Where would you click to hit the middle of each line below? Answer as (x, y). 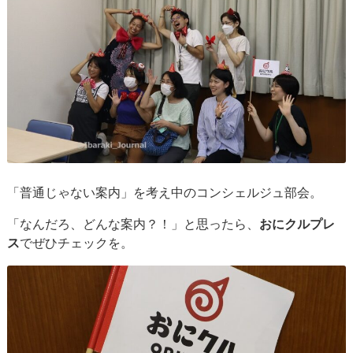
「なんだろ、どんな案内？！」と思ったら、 (134, 225)
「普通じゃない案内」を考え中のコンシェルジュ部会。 (165, 193)
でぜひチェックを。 (77, 243)
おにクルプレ (297, 225)
